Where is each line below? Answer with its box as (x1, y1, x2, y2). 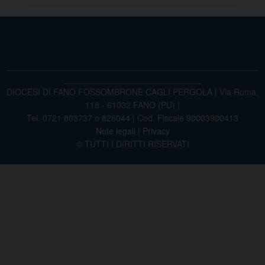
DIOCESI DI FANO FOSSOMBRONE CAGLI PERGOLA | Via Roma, (7, 85, 258, 98)
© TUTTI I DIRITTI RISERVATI (76, 137, 189, 150)
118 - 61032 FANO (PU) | (85, 98, 180, 111)
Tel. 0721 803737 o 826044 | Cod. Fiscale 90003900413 (27, 111, 238, 124)
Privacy (142, 124, 170, 137)
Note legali (95, 124, 135, 137)
